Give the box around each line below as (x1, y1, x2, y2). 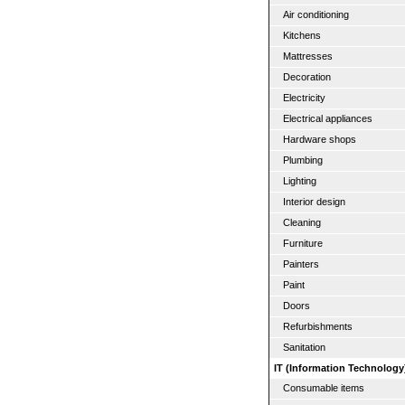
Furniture (283, 238, 323, 249)
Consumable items (283, 382, 364, 393)
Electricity (283, 92, 325, 103)
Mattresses (283, 51, 333, 61)
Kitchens (283, 30, 321, 41)
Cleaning (283, 217, 321, 228)
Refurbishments (283, 321, 353, 332)
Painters (283, 259, 319, 269)
